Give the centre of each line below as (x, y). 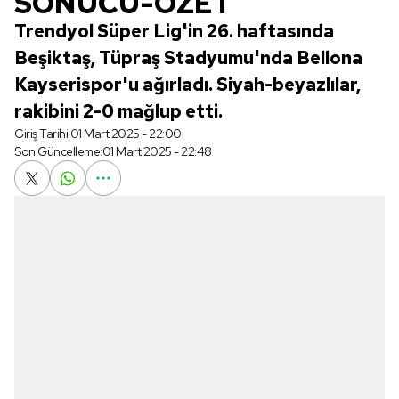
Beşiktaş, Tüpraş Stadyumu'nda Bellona (188, 58)
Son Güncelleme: (58, 151)
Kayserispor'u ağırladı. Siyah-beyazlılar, (187, 85)
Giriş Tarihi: (42, 134)
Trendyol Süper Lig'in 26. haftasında (174, 31)
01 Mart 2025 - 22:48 (157, 151)
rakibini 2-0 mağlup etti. (118, 111)
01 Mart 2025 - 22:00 (126, 134)
